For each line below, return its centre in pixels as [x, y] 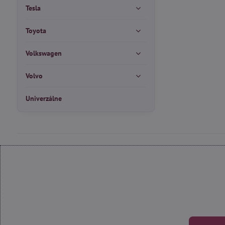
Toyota [36, 31]
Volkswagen [43, 53]
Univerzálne [43, 98]
